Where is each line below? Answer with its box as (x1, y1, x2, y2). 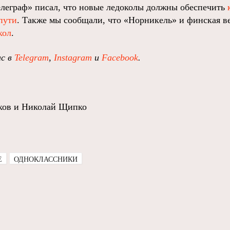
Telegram (14, 52, 49, 63)
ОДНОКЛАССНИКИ (14, 156, 78, 163)
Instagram (54, 52, 92, 63)
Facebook (102, 52, 138, 63)
